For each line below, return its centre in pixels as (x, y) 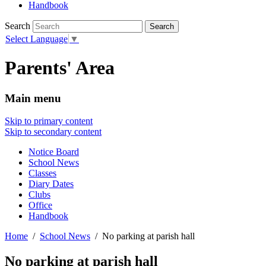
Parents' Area (60, 68)
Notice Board (54, 152)
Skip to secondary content (53, 132)
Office (40, 205)
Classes (42, 173)
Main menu (33, 98)
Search (18, 26)
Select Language (37, 39)
